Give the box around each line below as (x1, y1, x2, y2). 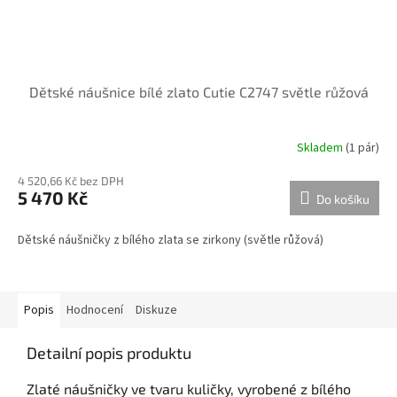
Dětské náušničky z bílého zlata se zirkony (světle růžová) (18, 231, 323, 250)
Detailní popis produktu (27, 343, 191, 363)
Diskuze (136, 301, 177, 320)
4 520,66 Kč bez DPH (18, 174, 124, 189)
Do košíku (316, 191, 370, 207)
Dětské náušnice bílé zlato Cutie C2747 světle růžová (28, 83, 369, 101)
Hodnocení (66, 301, 123, 320)
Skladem (297, 138, 346, 157)
